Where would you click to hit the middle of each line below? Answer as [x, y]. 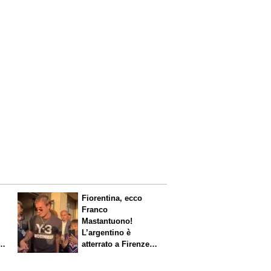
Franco [95, 209]
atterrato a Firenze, [117, 244]
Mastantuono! [107, 221]
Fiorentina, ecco [112, 198]
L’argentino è [106, 232]
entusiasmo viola [114, 255]
